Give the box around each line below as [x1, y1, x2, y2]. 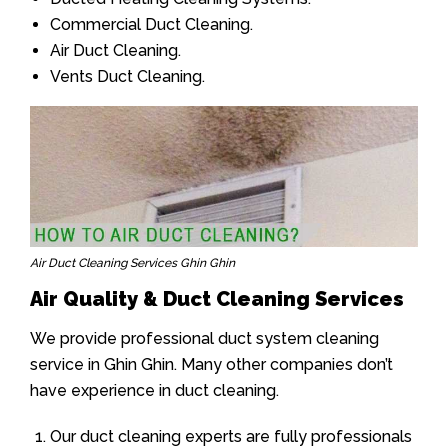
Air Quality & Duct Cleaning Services [30, 286, 404, 311]
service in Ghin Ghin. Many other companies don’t [30, 354, 393, 374]
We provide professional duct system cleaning [30, 328, 379, 348]
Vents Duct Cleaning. [50, 67, 205, 87]
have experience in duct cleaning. [30, 380, 279, 400]
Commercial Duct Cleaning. [50, 15, 253, 35]
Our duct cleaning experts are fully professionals [50, 426, 412, 446]
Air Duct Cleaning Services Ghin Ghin [30, 255, 235, 270]
